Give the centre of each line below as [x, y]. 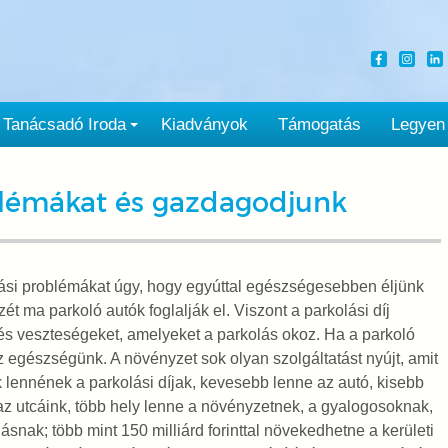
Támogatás [319, 124]
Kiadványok [204, 124]
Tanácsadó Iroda [64, 124]
